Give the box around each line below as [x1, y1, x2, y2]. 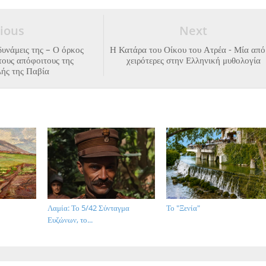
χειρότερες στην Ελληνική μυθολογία [126, 54, 261, 66]
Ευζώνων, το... [47, 214, 93, 226]
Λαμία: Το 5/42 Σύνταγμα [47, 202, 129, 214]
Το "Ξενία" [166, 202, 201, 214]
